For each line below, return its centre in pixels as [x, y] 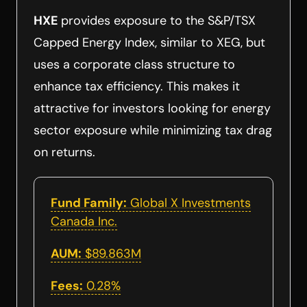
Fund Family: [89, 202]
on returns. [64, 152]
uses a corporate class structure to [134, 64]
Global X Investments [189, 202]
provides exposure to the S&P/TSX [158, 20]
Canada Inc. [84, 221]
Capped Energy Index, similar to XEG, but [149, 42]
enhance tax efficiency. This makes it [137, 86]
